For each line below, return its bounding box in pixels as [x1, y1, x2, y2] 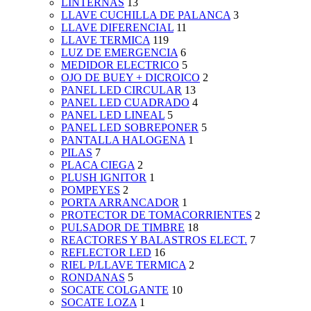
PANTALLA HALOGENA [61, 134, 185, 146]
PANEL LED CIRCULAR [61, 84, 182, 96]
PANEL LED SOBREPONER [61, 121, 199, 134]
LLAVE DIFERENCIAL [61, 22, 174, 34]
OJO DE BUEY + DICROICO [61, 72, 200, 84]
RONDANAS [61, 271, 125, 284]
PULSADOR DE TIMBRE [61, 221, 185, 234]
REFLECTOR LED [61, 246, 151, 259]
